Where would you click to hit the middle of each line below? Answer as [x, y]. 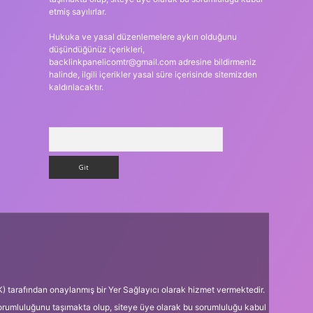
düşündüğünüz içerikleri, [96, 49]
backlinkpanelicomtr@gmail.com [112, 62]
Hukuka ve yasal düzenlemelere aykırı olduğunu [143, 37]
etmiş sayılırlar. [77, 12]
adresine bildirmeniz [216, 62]
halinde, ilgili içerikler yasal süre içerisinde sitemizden [153, 74]
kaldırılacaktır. [76, 87]
